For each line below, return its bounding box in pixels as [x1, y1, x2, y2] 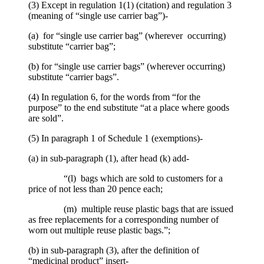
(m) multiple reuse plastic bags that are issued [28, 203, 233, 214]
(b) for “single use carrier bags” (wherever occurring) [28, 61, 225, 71]
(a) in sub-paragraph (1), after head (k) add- [28, 153, 189, 163]
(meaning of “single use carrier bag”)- [28, 10, 168, 21]
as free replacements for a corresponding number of [28, 214, 219, 225]
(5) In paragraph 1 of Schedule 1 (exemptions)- [28, 133, 203, 143]
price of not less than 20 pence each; [28, 183, 163, 194]
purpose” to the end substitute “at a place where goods [28, 102, 229, 113]
